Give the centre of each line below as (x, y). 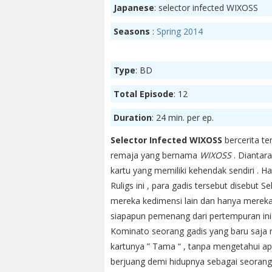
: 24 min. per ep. (183, 118)
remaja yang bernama (155, 155)
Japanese (134, 8)
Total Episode (144, 94)
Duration (133, 118)
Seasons (133, 32)
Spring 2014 (180, 32)
